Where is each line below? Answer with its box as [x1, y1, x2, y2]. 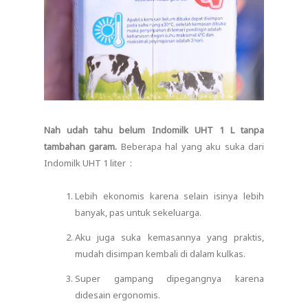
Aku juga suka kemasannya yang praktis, [75, 230, 264, 243]
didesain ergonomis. [75, 288, 160, 301]
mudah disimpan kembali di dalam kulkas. [75, 247, 245, 260]
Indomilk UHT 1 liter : [44, 156, 132, 169]
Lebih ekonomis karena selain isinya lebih [75, 189, 264, 202]
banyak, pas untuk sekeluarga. [75, 206, 201, 219]
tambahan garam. [44, 140, 118, 153]
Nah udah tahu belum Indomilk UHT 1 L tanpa [44, 123, 264, 136]
